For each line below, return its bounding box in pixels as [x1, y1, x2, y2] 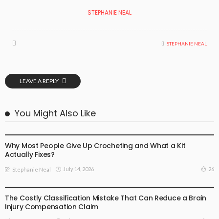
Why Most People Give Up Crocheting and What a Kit [5, 141, 186, 151]
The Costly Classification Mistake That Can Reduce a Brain [5, 193, 207, 203]
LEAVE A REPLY [20, 77, 60, 85]
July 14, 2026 [63, 165, 94, 172]
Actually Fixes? [5, 150, 55, 160]
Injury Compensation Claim [5, 201, 99, 212]
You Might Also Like [15, 107, 96, 120]
